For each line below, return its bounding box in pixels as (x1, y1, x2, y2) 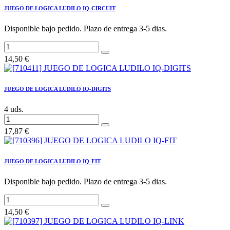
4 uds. (4, 104, 24, 113)
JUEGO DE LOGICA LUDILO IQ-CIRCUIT (4, 5, 116, 11)
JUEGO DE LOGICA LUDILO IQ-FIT (4, 158, 101, 164)
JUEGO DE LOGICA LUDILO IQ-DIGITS (4, 85, 111, 92)
